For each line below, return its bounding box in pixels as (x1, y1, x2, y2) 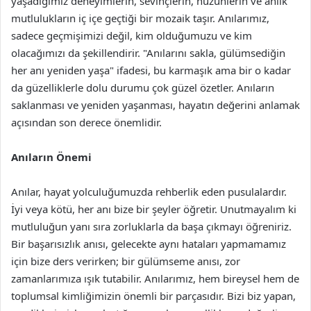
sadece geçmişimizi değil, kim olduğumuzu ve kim (11, 28, 252, 42)
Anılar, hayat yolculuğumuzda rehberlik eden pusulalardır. (11, 185, 287, 199)
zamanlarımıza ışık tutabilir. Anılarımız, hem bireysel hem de (11, 271, 299, 285)
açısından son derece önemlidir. (11, 115, 162, 129)
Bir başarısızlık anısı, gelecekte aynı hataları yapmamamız (11, 237, 286, 251)
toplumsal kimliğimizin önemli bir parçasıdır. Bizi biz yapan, (11, 289, 296, 303)
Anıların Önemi (11, 150, 92, 164)
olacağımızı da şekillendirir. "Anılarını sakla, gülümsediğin (11, 46, 285, 60)
